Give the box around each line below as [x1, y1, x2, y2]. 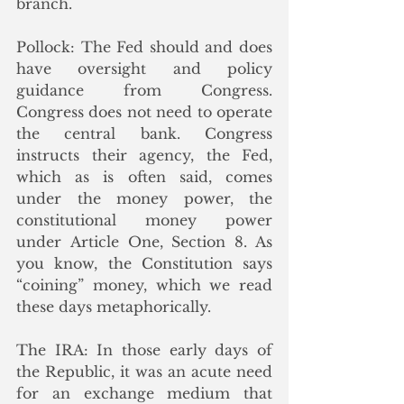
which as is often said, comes [16, 168, 272, 186]
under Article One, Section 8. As [16, 233, 272, 251]
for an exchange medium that [16, 384, 272, 402]
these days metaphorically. [16, 298, 211, 316]
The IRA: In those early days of [16, 341, 272, 359]
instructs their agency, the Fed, [16, 146, 272, 164]
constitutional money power [16, 211, 272, 229]
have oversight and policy [16, 60, 272, 78]
